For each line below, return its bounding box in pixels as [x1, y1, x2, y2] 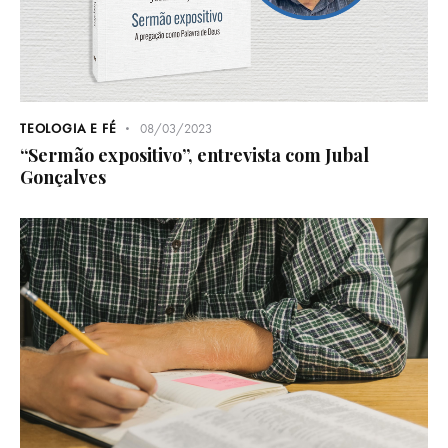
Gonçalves [20, 165, 106, 190]
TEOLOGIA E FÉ [20, 120, 117, 138]
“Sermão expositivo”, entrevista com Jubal [20, 143, 369, 168]
